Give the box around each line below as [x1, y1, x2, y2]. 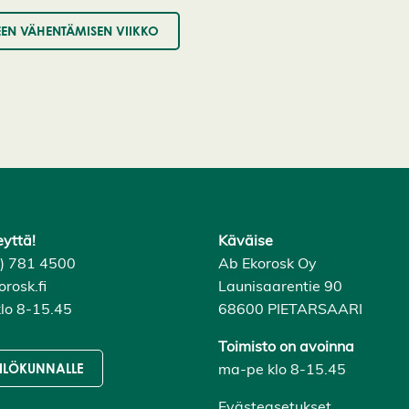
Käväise [218, 231, 273, 250]
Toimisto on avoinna [218, 337, 354, 356]
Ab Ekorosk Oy [218, 254, 317, 273]
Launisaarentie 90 [218, 277, 342, 296]
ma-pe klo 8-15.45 [218, 360, 346, 379]
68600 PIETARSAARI [218, 299, 362, 319]
